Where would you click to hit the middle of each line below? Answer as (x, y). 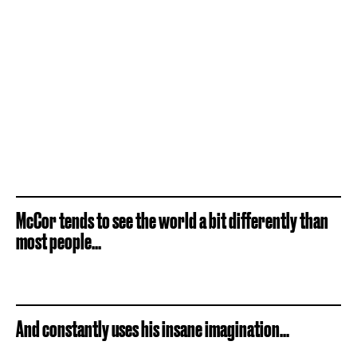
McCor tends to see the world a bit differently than (172, 220)
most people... (59, 241)
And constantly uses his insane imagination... (153, 329)
